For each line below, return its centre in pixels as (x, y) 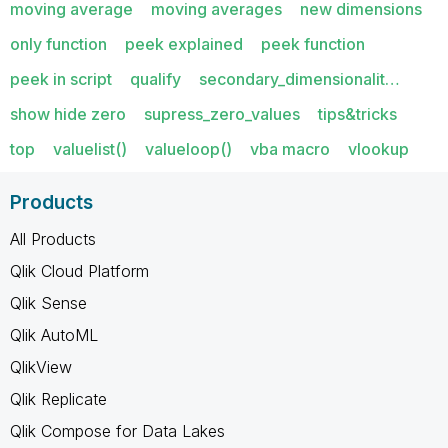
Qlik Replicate (58, 398)
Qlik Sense (48, 302)
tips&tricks (357, 113)
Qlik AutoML (54, 334)
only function (58, 43)
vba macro (290, 148)
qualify (155, 78)
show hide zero (68, 113)
